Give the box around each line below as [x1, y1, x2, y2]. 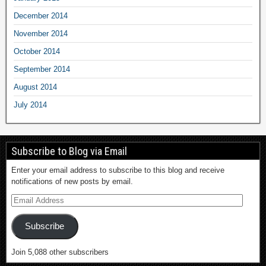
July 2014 [14, 100, 47, 109]
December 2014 [14, 11, 68, 20]
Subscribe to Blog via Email [11, 144, 127, 157]
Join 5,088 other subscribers [11, 248, 109, 256]
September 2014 [14, 64, 70, 74]
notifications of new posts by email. [11, 176, 133, 186]
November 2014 [14, 28, 68, 38]
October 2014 [14, 46, 60, 56]
